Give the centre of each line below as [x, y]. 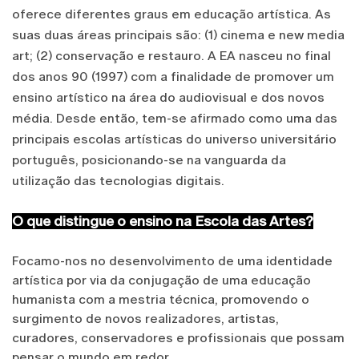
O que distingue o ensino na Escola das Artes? [163, 221]
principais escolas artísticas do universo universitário [174, 139]
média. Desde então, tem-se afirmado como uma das [175, 118]
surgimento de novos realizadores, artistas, [145, 318]
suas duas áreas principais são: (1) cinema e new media [178, 34]
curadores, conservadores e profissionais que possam [178, 337]
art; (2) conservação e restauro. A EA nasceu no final [171, 55]
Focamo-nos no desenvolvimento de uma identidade [172, 260]
